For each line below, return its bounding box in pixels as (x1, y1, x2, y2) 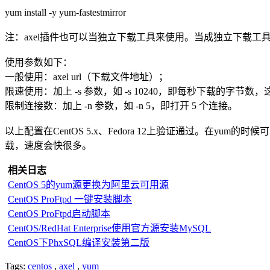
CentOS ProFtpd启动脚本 (8, 209, 110, 219)
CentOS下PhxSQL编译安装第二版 (8, 237, 149, 248)
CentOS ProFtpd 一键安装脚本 (8, 194, 132, 205)
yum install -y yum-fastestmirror (5, 7, 126, 18)
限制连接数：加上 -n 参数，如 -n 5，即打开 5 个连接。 (5, 101, 237, 111)
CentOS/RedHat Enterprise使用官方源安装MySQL (8, 223, 211, 234)
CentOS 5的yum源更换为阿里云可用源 (8, 180, 169, 190)
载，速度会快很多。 (5, 140, 92, 151)
